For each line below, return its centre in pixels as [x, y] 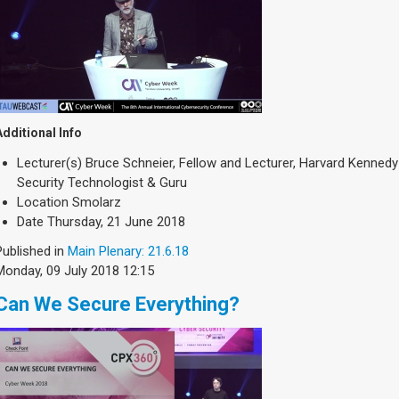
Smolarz [97, 202]
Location [43, 202]
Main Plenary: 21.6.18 [128, 251]
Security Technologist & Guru [102, 183]
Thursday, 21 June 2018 [116, 222]
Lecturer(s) [49, 163]
